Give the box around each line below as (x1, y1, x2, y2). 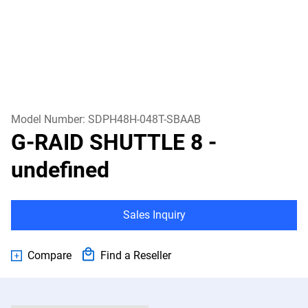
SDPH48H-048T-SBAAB (88, 113, 201, 126)
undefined (11, 157, 109, 183)
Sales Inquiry (122, 208, 186, 221)
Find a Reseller (100, 249, 171, 262)
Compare (27, 249, 71, 262)
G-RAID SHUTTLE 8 (11, 129, 208, 155)
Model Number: (11, 113, 88, 126)
